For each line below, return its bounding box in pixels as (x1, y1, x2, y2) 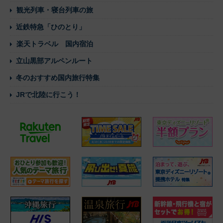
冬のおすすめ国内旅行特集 (16, 73, 100, 82)
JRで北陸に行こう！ (16, 90, 81, 99)
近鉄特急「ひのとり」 (16, 22, 86, 31)
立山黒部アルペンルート (16, 56, 93, 65)
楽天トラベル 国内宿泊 (16, 39, 93, 48)
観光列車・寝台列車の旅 (16, 5, 93, 14)
